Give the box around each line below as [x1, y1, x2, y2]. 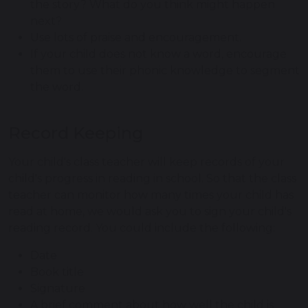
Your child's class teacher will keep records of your [8, 155, 285, 169]
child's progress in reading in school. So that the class [8, 172, 296, 186]
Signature [30, 282, 85, 296]
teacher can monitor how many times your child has [8, 188, 294, 202]
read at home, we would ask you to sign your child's [8, 205, 291, 219]
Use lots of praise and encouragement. [30, 31, 241, 45]
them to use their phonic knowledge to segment [30, 64, 300, 78]
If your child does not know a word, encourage [30, 47, 287, 61]
